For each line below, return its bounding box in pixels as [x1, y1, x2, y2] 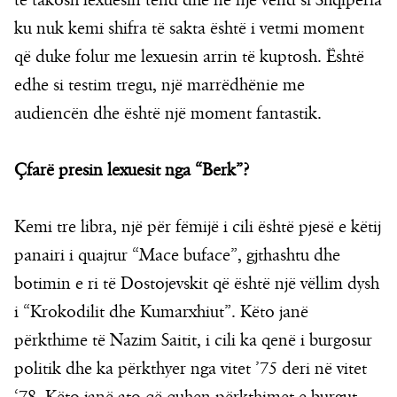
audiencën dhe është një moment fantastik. [14, 103, 322, 125]
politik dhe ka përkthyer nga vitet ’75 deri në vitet [14, 358, 367, 380]
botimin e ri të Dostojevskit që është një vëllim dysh [14, 273, 379, 295]
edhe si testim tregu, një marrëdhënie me [14, 74, 305, 97]
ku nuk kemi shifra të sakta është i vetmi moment [14, 18, 364, 40]
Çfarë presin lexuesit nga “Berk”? [14, 160, 249, 182]
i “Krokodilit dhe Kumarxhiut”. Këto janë [14, 301, 308, 323]
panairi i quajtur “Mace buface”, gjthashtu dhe [14, 245, 340, 267]
